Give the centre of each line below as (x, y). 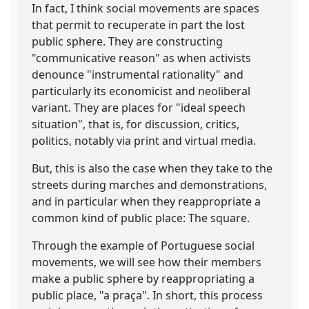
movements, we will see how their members (147, 262)
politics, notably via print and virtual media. (144, 140)
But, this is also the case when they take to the (152, 168)
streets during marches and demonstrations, (150, 185)
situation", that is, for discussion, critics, (136, 124)
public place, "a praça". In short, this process (148, 295)
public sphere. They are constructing (128, 41)
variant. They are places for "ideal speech (139, 107)
